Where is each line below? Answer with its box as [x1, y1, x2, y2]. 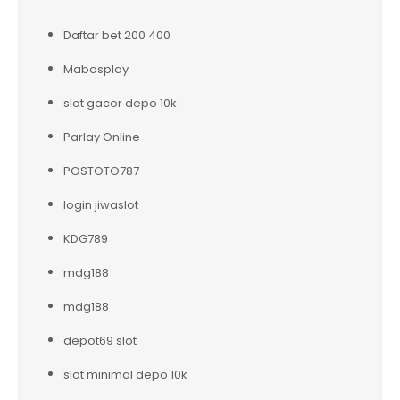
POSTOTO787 [63, 162, 139, 179]
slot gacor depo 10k [63, 94, 177, 112]
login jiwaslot [63, 196, 138, 213]
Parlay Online [63, 128, 140, 146]
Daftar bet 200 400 [63, 26, 171, 44]
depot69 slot [63, 331, 137, 349]
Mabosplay [63, 60, 129, 78]
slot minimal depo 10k [63, 365, 187, 383]
